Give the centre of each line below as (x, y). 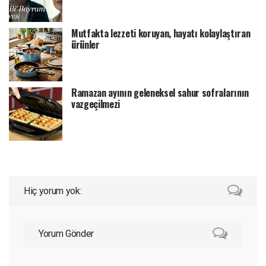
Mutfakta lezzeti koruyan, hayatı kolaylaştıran (161, 33)
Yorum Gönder (66, 234)
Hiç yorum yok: (53, 191)
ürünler (85, 44)
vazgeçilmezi (96, 104)
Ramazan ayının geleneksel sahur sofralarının (160, 92)
